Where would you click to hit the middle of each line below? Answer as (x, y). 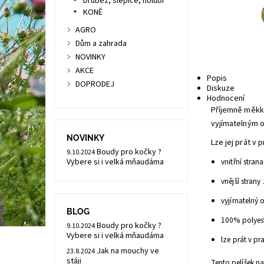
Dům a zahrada (101, 44)
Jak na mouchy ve (128, 251)
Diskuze (221, 89)
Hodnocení (226, 99)
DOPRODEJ (95, 84)
